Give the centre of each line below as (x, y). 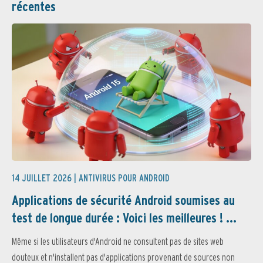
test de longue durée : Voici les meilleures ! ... (124, 218)
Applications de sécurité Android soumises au (123, 200)
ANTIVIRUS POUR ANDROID (124, 178)
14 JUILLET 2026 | (45, 178)
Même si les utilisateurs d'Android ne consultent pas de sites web (118, 242)
